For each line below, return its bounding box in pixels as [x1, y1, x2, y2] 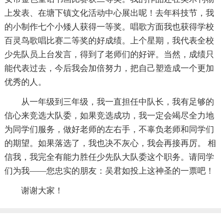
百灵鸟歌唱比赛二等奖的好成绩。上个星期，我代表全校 [4, 36, 214, 46]
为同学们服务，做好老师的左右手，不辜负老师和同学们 [4, 125, 214, 135]
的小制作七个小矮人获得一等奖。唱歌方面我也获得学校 [4, 22, 214, 32]
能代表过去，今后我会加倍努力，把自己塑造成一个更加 [4, 64, 214, 74]
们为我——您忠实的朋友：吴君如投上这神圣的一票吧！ [4, 166, 214, 176]
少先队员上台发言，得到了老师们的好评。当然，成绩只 [4, 50, 214, 60]
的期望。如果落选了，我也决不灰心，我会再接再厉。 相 [4, 139, 216, 148]
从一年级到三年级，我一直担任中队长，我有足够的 [21, 97, 214, 107]
